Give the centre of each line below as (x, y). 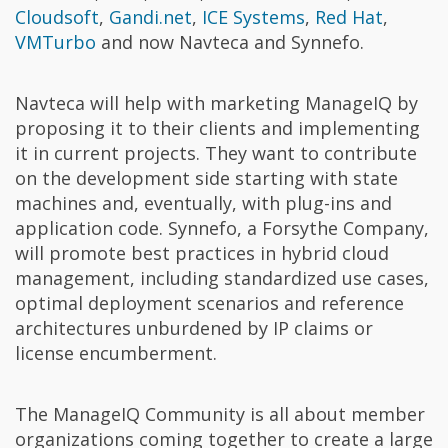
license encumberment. (116, 352)
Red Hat (349, 16)
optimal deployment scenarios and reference (209, 302)
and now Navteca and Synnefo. (230, 41)
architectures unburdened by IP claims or (194, 327)
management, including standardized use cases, (222, 277)
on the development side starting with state (206, 177)
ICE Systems (253, 16)
